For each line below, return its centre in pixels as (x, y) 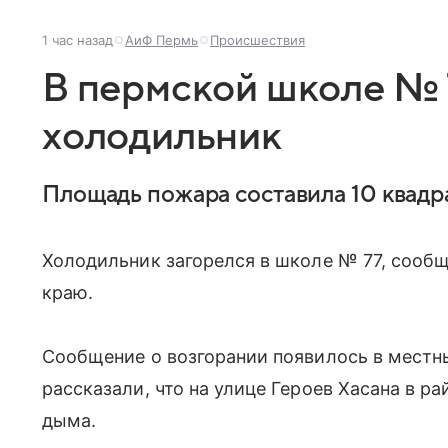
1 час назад (77, 39)
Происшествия (257, 39)
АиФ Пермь (161, 39)
